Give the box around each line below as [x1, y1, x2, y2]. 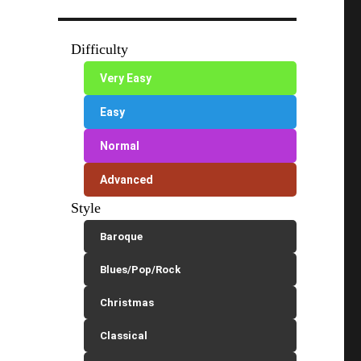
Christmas [100, 297, 155, 309]
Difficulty [71, 41, 129, 57]
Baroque [100, 230, 143, 243]
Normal [100, 139, 140, 152]
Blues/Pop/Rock [100, 263, 181, 276]
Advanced [100, 173, 154, 186]
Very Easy [100, 72, 152, 85]
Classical [100, 330, 148, 342]
